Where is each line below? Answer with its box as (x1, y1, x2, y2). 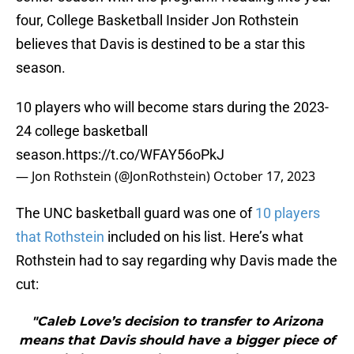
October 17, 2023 (213, 168, 315, 186)
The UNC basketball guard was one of (16, 205, 255, 222)
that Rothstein (16, 228, 104, 246)
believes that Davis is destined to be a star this (16, 36, 305, 53)
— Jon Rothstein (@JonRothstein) (16, 168, 213, 186)
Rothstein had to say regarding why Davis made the (16, 252, 337, 269)
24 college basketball (16, 122, 148, 140)
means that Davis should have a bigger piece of (19, 333, 335, 348)
